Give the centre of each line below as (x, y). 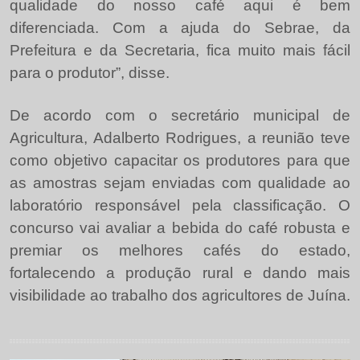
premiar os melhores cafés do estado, (180, 250)
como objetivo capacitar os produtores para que (180, 160)
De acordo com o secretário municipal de (180, 115)
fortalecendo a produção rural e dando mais (180, 273)
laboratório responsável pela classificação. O (180, 205)
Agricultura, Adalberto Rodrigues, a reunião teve (180, 138)
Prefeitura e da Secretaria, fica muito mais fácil (180, 50)
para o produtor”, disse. (90, 73)
